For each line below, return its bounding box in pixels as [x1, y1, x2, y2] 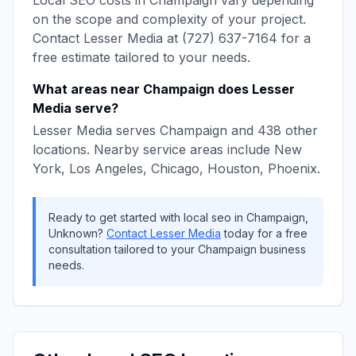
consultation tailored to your [48, 242, 198, 256]
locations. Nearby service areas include [33, 141, 274, 157]
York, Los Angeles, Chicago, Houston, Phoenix [33, 161, 317, 176]
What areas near [33, 81, 143, 97]
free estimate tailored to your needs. [33, 49, 250, 65]
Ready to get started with [48, 211, 184, 224]
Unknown [48, 226, 98, 240]
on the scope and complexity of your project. [33, 11, 306, 27]
